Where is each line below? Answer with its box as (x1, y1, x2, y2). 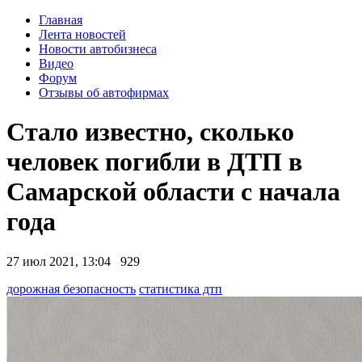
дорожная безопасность (6, 281, 136, 296)
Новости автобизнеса (39, 42, 157, 56)
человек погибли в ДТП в (6, 147, 302, 177)
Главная (39, 13, 82, 27)
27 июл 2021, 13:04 (6, 254, 117, 268)
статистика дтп (139, 281, 222, 296)
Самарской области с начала (6, 177, 340, 207)
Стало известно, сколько (6, 117, 294, 147)
